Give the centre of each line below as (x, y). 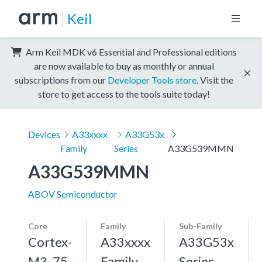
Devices (44, 134)
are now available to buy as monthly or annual (124, 65)
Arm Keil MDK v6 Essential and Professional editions (130, 51)
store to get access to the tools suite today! (124, 94)
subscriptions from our (61, 80)
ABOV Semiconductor (73, 194)
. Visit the (215, 80)
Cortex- (50, 242)
